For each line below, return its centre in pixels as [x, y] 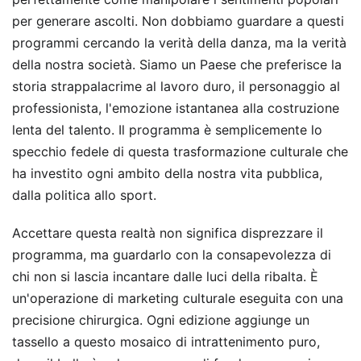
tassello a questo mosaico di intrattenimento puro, [166, 341]
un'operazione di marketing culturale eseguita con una [178, 298]
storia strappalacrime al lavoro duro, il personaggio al [176, 86]
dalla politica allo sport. [84, 195]
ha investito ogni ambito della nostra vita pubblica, [167, 173]
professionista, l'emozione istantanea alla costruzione [176, 108]
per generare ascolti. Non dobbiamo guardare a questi [178, 21]
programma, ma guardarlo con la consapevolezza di [172, 254]
